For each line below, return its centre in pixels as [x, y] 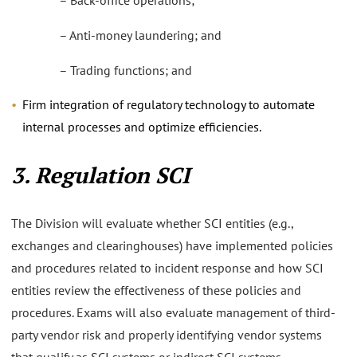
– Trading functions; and [126, 70]
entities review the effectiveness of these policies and [156, 290]
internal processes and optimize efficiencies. [142, 127]
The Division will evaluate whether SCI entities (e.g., [152, 223]
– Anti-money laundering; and [140, 35]
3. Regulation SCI [100, 175]
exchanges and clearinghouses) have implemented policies [172, 245]
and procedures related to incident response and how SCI [167, 267]
